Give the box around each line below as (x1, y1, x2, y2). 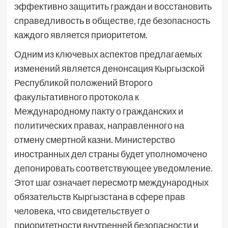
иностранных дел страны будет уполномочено (14, 148, 207, 159)
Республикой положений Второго (14, 76, 153, 88)
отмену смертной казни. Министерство (14, 133, 175, 145)
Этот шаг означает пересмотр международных (14, 176, 209, 188)
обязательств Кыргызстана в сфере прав (14, 190, 185, 202)
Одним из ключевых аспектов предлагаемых (14, 48, 202, 60)
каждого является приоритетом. (14, 28, 148, 40)
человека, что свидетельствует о (14, 205, 150, 216)
